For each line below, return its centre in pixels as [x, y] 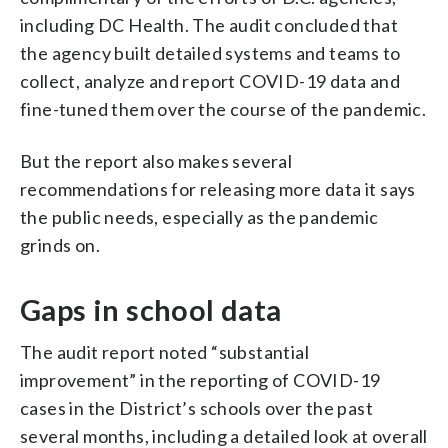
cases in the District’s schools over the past [196, 407]
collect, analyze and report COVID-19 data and [210, 80]
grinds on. [60, 244]
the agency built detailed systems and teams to [210, 52]
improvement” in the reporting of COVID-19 [200, 379]
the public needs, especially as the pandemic [199, 216]
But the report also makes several [156, 160]
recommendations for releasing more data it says [218, 188]
